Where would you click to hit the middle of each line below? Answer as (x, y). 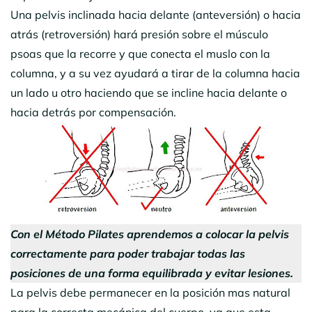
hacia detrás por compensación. (96, 112)
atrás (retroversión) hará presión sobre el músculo (139, 34)
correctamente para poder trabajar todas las (128, 253)
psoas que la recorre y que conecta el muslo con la (140, 53)
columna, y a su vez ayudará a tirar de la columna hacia (155, 73)
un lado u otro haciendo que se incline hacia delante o (149, 92)
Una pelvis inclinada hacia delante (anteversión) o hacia (156, 14)
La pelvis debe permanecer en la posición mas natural (150, 292)
